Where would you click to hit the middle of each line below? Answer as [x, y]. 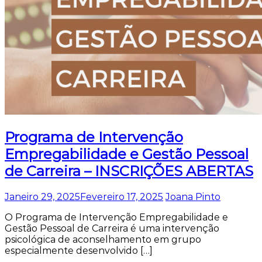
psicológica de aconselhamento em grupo [103, 239]
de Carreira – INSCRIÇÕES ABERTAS [129, 171]
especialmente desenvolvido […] [79, 250]
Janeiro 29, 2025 [42, 196]
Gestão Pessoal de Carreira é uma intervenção [112, 228]
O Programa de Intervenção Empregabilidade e [116, 217]
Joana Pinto [193, 196]
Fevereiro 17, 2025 [122, 196]
